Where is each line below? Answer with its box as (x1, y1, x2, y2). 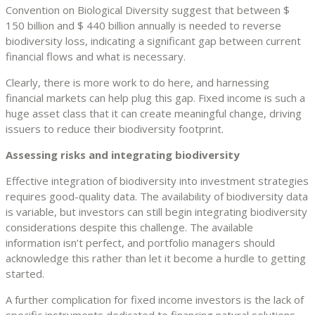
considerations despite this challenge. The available (6, 219, 253, 234)
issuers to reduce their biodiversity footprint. (6, 121, 224, 136)
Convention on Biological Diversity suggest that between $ (6, 2, 290, 17)
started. (6, 266, 44, 281)
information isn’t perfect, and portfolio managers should (6, 235, 275, 250)
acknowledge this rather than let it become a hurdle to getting (6, 250, 306, 265)
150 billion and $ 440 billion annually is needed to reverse (6, 18, 281, 32)
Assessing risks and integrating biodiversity (6, 147, 240, 162)
